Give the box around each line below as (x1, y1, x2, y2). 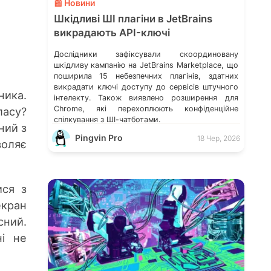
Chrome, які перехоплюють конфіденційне (53, 103, 238, 113)
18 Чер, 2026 (197, 133, 240, 143)
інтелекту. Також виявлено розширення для (53, 93, 238, 102)
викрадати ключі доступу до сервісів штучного (53, 82, 238, 91)
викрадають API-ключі (53, 26, 170, 39)
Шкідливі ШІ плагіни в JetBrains (53, 12, 212, 25)
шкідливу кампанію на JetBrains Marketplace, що (53, 60, 238, 70)
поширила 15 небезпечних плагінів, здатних (53, 71, 238, 80)
